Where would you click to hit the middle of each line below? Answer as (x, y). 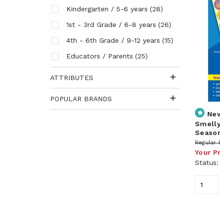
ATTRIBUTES (72, 78)
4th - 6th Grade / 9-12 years (113, 40)
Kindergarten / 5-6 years (107, 9)
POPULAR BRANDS (81, 99)
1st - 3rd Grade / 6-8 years (111, 25)
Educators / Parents (100, 56)
